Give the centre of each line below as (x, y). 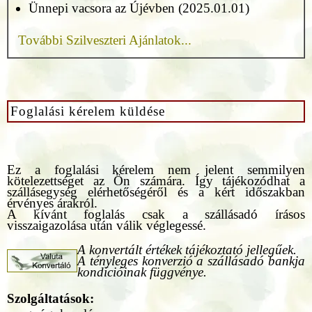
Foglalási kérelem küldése (88, 111)
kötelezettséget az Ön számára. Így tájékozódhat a (156, 180)
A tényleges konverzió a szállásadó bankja (191, 260)
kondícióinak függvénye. (142, 272)
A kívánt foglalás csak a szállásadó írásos (156, 214)
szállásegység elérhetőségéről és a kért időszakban (156, 192)
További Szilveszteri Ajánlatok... (105, 40)
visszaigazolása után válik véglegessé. (107, 225)
